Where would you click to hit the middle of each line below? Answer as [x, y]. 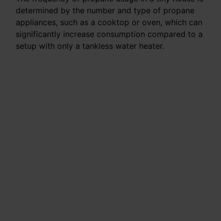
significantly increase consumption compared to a [109, 34]
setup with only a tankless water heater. [90, 46]
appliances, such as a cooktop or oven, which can [109, 22]
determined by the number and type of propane [105, 11]
